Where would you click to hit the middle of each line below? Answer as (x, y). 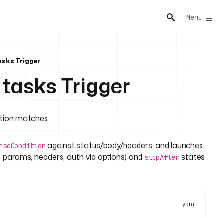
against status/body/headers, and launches (124, 145)
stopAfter (162, 157)
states (192, 157)
